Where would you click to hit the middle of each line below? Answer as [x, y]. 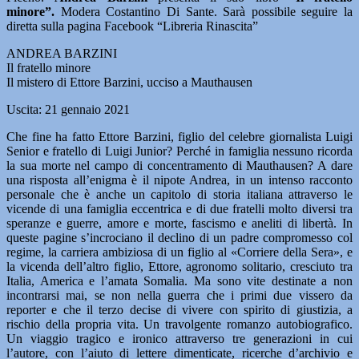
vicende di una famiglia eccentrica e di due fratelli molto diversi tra [179, 209]
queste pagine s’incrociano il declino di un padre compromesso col [179, 238]
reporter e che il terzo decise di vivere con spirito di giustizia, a [179, 310]
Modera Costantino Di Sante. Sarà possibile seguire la [206, 12]
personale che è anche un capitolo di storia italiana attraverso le [179, 194]
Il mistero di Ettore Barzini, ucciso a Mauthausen [129, 82]
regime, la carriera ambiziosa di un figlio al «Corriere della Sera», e [179, 252]
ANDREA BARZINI [62, 53]
